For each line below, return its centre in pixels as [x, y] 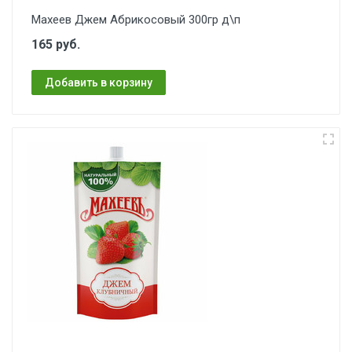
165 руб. [56, 44]
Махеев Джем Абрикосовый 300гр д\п [136, 20]
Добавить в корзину [99, 82]
